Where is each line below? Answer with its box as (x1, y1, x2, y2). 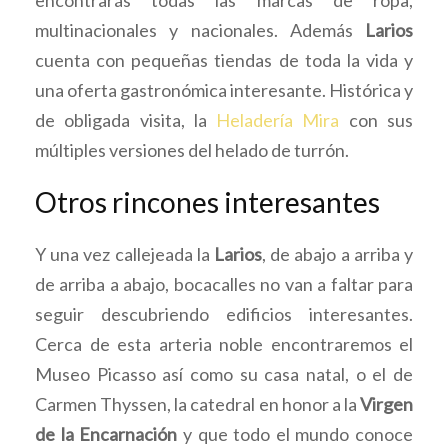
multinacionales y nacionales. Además (35, 18, 365, 41)
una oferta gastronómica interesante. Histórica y (35, 78, 413, 101)
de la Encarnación (35, 422, 178, 445)
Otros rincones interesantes (35, 184, 380, 219)
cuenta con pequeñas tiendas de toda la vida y (35, 48, 413, 71)
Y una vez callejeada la (35, 242, 214, 265)
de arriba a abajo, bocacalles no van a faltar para (35, 272, 413, 295)
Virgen (360, 392, 413, 415)
